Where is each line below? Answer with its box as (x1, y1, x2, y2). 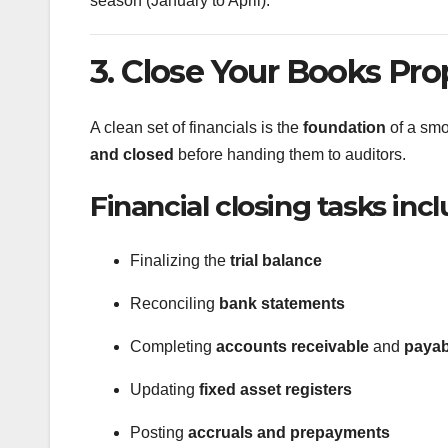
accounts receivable (216, 337, 369, 355)
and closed (90, 146, 174, 164)
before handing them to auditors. (174, 146, 406, 164)
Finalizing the (130, 251, 230, 269)
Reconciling (130, 294, 219, 312)
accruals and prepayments (188, 423, 390, 441)
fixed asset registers (199, 380, 352, 398)
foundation (303, 119, 386, 137)
